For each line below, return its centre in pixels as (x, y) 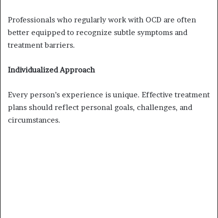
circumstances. (34, 120)
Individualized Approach (51, 70)
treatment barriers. (41, 45)
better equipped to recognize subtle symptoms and (98, 32)
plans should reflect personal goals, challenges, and (100, 107)
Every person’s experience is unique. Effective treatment (109, 94)
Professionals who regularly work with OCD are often (102, 19)
